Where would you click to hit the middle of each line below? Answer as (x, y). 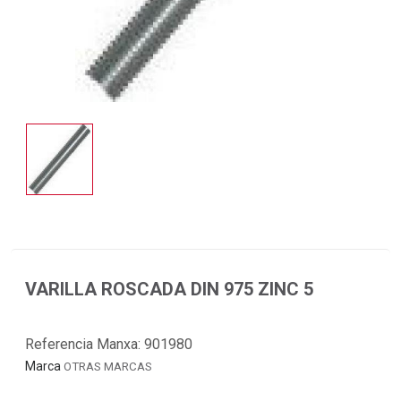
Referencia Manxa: (85, 344)
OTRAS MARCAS (108, 366)
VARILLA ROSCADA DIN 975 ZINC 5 (169, 289)
